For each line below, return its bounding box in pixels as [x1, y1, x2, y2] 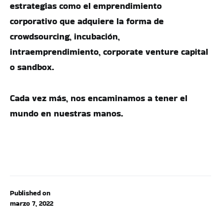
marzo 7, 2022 [10, 198, 53, 208]
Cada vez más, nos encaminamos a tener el [10, 92, 187, 104]
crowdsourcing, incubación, [10, 30, 120, 42]
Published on [10, 188, 50, 198]
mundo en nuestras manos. [10, 107, 123, 119]
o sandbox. [10, 61, 54, 73]
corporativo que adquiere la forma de [10, 15, 164, 27]
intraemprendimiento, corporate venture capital [10, 45, 208, 58]
